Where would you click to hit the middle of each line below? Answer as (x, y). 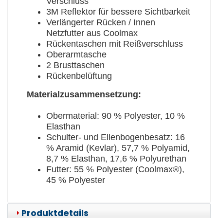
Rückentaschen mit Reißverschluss (114, 44)
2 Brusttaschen (75, 65)
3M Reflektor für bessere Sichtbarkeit (118, 12)
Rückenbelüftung (79, 76)
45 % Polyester (75, 180)
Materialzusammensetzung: (84, 95)
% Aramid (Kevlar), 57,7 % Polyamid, (118, 148)
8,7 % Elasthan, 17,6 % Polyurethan (116, 159)
